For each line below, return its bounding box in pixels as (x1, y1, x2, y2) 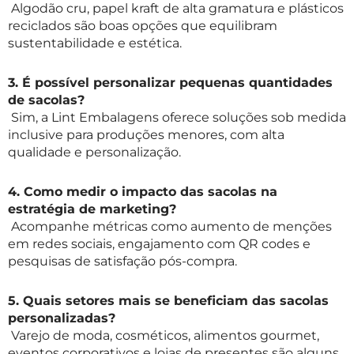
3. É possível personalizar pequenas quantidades (8, 75, 333, 91)
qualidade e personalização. (8, 145, 181, 160)
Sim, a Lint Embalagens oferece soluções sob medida (8, 110, 346, 126)
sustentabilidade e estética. (8, 36, 182, 51)
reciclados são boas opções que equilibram (8, 18, 277, 34)
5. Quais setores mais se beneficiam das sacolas (8, 293, 329, 309)
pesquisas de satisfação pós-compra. (8, 254, 237, 269)
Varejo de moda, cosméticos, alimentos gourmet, (8, 328, 319, 344)
